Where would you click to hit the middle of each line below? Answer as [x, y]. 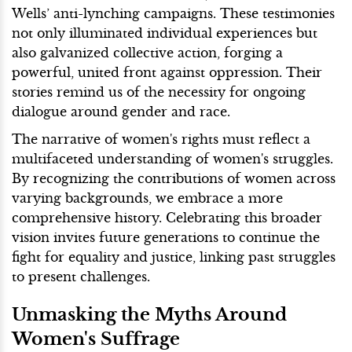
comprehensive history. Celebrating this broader [167, 217]
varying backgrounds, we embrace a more [147, 198]
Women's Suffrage [96, 338]
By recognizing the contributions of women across [174, 178]
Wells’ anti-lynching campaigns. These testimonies [173, 13]
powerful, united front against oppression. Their [167, 72]
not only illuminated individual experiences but [165, 33]
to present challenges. [81, 276]
